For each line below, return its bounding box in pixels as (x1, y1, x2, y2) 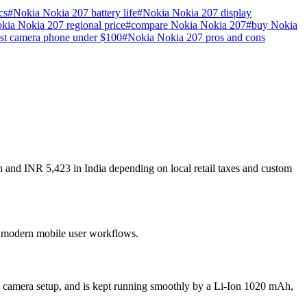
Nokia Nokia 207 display (143, 7, 251, 19)
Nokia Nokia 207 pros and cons (127, 32, 265, 44)
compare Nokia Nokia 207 (131, 19, 246, 32)
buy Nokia (251, 19, 297, 32)
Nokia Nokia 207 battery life (13, 7, 137, 19)
